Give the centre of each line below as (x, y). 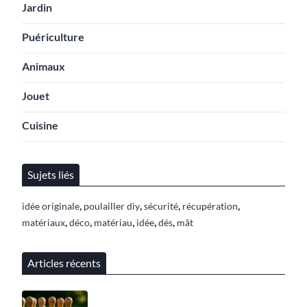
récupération (210, 206)
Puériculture (53, 36)
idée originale (51, 206)
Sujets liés (51, 174)
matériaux (44, 222)
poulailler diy (112, 206)
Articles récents (64, 262)
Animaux (44, 66)
